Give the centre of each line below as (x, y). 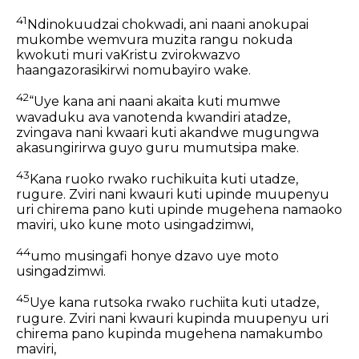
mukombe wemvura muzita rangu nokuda (154, 40)
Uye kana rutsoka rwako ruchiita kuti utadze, (174, 303)
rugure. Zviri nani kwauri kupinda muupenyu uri (172, 318)
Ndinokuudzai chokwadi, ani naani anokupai (168, 25)
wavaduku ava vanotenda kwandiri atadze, (153, 117)
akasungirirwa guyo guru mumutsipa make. (157, 147)
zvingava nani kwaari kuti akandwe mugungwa (167, 132)
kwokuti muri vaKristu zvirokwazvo (128, 55)
